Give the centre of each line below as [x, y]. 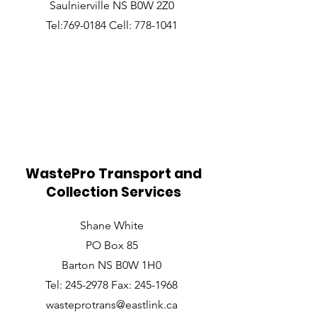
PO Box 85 [111, 245]
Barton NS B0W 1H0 [111, 265]
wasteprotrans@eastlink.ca [111, 305]
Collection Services [113, 192]
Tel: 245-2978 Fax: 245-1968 [111, 285]
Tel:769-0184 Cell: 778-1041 [111, 25]
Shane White [111, 225]
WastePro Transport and [113, 174]
